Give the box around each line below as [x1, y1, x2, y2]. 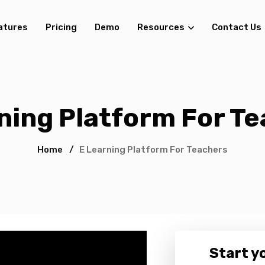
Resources [137, 22, 185, 33]
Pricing [45, 22, 77, 33]
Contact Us [211, 22, 261, 33]
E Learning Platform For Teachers [79, 144, 228, 155]
